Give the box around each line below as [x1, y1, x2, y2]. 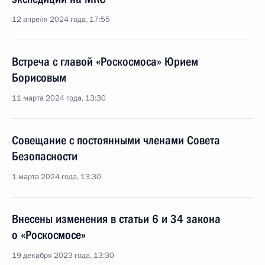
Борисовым [12, 70, 66, 85]
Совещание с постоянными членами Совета [12, 133, 220, 147]
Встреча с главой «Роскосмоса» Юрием [12, 54, 198, 69]
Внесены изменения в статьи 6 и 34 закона [12, 212, 221, 226]
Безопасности [12, 149, 77, 163]
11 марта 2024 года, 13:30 [12, 93, 106, 104]
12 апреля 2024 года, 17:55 [12, 14, 110, 25]
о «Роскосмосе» [12, 228, 86, 242]
